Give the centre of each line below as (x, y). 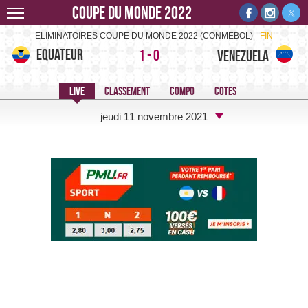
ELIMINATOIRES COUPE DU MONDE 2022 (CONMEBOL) (145, 36)
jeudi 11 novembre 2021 (154, 116)
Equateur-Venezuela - (76, 16)
